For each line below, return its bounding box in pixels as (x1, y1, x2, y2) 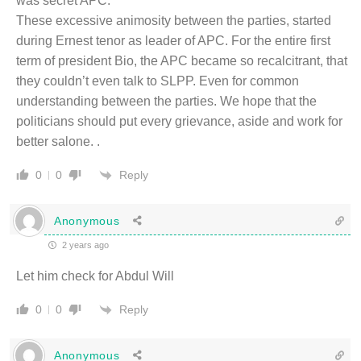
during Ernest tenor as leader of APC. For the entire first (16, 34, 330, 48)
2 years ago (60, 240, 109, 250)
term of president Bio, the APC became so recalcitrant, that (16, 54, 347, 68)
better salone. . (16, 135, 100, 148)
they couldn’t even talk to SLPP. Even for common (16, 74, 299, 88)
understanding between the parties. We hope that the (16, 94, 317, 108)
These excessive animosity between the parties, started (16, 14, 331, 27)
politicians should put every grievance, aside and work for (16, 114, 342, 128)
